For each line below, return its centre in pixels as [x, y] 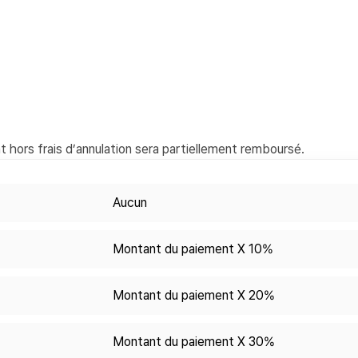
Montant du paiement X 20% [194, 296]
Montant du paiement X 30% [194, 342]
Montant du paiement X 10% [193, 249]
